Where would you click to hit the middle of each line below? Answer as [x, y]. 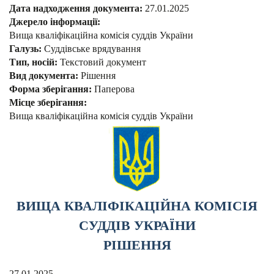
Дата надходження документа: [77, 9]
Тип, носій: [35, 62]
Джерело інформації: [56, 22]
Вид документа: [45, 76]
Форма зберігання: [52, 89]
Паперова [114, 89]
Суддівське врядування [92, 49]
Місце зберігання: [49, 103]
